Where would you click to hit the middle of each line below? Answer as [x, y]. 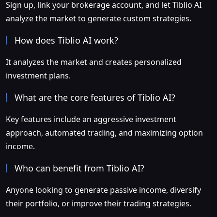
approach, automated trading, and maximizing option [104, 133]
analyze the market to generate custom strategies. [99, 19]
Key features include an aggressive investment [91, 119]
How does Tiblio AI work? [66, 40]
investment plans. [38, 76]
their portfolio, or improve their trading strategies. [99, 204]
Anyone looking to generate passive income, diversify [103, 190]
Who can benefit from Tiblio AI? [79, 168]
